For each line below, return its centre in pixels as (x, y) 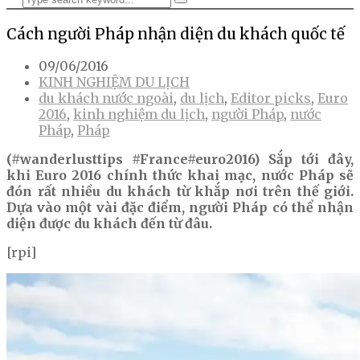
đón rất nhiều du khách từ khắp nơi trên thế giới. (180, 192)
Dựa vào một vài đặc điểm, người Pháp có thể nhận (180, 208)
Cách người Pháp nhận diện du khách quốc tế (176, 34)
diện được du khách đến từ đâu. (109, 224)
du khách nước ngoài (106, 98)
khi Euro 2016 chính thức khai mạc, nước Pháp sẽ (180, 176)
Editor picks (271, 98)
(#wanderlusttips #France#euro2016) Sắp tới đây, (180, 160)
